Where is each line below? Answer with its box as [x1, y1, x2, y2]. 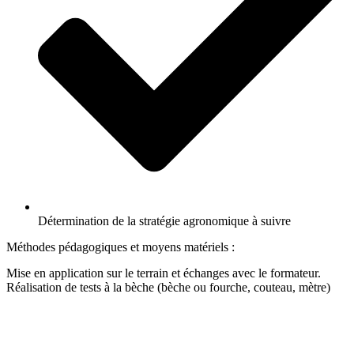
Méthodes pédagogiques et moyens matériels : [6, 239, 235, 254]
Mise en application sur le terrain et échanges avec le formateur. [6, 265, 321, 280]
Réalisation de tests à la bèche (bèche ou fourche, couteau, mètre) [6, 280, 330, 294]
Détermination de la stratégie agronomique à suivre [38, 213, 291, 228]
